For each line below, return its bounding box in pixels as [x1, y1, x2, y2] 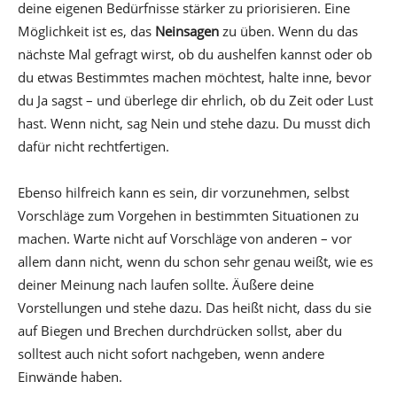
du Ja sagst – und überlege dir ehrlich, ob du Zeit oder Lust [18, 90, 373, 109]
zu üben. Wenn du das [219, 21, 358, 40]
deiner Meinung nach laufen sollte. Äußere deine [18, 275, 314, 293]
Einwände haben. [18, 367, 122, 385]
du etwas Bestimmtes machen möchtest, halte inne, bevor [18, 67, 371, 86]
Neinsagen [155, 21, 219, 40]
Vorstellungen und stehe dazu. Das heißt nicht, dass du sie [18, 298, 371, 316]
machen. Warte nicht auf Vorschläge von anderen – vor [18, 229, 352, 247]
